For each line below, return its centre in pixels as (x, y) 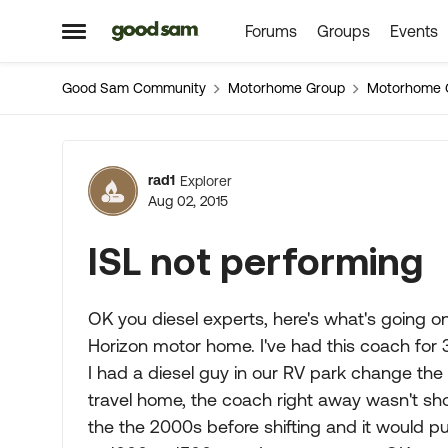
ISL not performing (255, 260)
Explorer (206, 180)
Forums (270, 31)
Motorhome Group (286, 88)
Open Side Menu (128, 38)
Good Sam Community (134, 88)
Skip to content (180, 32)
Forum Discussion (248, 167)
